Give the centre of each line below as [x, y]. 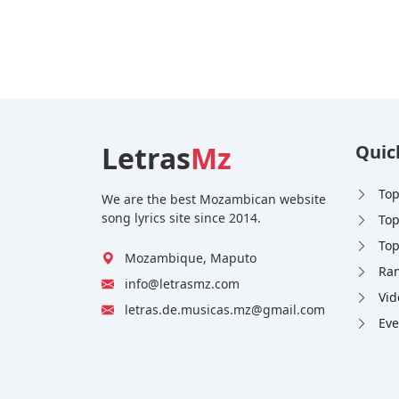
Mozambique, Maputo [189, 258]
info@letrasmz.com [180, 284]
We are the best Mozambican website [214, 199]
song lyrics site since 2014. [181, 218]
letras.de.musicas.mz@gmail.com [223, 310]
